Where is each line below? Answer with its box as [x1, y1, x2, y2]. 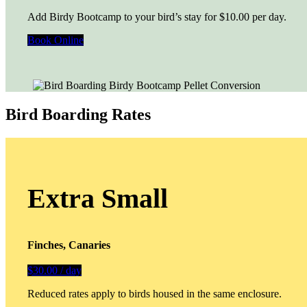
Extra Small [27, 182, 168, 214]
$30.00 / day [27, 264, 82, 276]
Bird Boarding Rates [5, 105, 151, 123]
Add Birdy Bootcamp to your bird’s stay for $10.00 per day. [27, 10, 286, 23]
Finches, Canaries [27, 238, 110, 251]
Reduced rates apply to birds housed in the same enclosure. [27, 287, 282, 299]
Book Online [27, 34, 84, 46]
